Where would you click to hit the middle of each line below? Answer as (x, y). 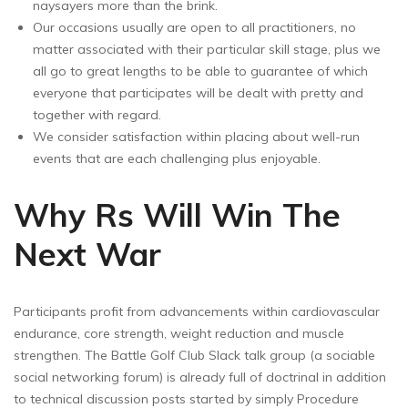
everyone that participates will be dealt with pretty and (198, 93)
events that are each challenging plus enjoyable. (177, 159)
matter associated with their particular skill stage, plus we (207, 50)
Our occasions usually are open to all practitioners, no (194, 28)
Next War (87, 255)
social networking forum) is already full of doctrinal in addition (200, 377)
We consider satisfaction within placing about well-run (196, 137)
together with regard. (97, 115)
